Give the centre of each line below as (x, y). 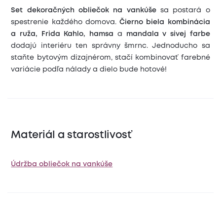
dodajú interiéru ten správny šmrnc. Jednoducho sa (110, 46)
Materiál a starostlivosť (71, 135)
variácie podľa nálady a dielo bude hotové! (89, 70)
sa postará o (185, 11)
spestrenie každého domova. (65, 22)
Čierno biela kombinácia (165, 22)
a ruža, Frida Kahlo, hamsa (62, 34)
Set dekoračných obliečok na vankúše (86, 11)
